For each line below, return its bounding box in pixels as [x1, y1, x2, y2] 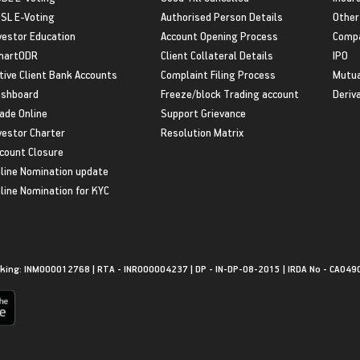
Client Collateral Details [160, 47, 273, 63]
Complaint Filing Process [160, 66, 276, 82]
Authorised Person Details [160, 8, 283, 24]
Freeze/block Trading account [160, 85, 299, 101]
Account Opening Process [160, 27, 278, 43]
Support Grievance [160, 104, 246, 121]
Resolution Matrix [160, 124, 243, 140]
